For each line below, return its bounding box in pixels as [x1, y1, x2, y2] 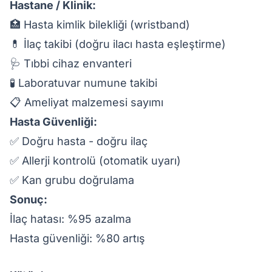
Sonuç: [10, 193, 47, 206]
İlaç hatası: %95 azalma [10, 212, 131, 225]
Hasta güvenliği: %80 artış [10, 232, 145, 245]
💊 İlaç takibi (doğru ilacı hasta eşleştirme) [10, 38, 226, 50]
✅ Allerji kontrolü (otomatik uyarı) [10, 154, 181, 167]
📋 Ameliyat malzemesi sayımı [10, 96, 163, 109]
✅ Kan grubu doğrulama [10, 174, 134, 186]
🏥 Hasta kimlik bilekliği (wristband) [10, 18, 190, 31]
